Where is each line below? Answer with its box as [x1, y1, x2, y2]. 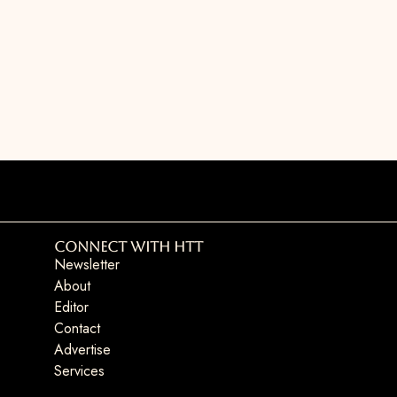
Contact [53, 318, 100, 339]
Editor [53, 297, 89, 317]
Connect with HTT [53, 238, 203, 255]
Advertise [53, 339, 111, 360]
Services [53, 361, 105, 381]
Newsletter [53, 254, 120, 275]
